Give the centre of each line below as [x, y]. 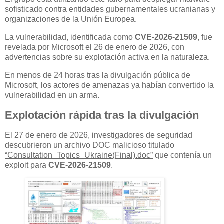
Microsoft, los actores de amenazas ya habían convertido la [109, 85]
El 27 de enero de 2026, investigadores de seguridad [99, 135]
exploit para [27, 165]
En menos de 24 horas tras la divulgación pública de [98, 75]
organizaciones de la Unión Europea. [71, 19]
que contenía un [182, 155]
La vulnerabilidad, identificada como [70, 37]
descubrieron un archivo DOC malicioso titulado [90, 145]
